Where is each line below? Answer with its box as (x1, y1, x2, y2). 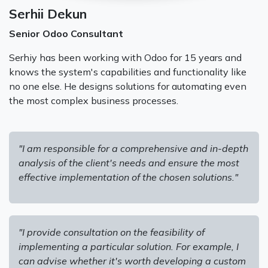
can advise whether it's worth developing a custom (19, 254, 246, 267)
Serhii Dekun (9, 5, 87, 22)
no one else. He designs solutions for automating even (9, 80, 246, 92)
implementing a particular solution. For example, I (19, 240, 239, 252)
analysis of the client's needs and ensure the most (19, 156, 239, 169)
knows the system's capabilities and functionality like (9, 65, 246, 78)
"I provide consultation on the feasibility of (19, 226, 205, 238)
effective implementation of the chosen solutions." (19, 170, 238, 183)
